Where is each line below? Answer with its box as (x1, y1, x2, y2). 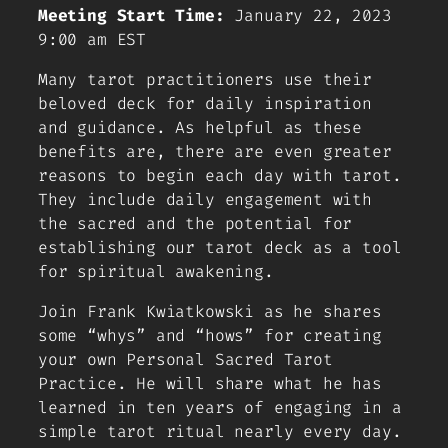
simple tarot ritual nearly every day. (38, 421, 402, 442)
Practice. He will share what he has (38, 373, 382, 394)
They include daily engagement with (38, 188, 372, 210)
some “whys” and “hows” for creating (38, 325, 382, 346)
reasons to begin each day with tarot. (38, 164, 402, 186)
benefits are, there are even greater (38, 140, 392, 162)
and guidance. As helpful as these (38, 116, 363, 138)
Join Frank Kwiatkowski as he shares (38, 301, 382, 322)
